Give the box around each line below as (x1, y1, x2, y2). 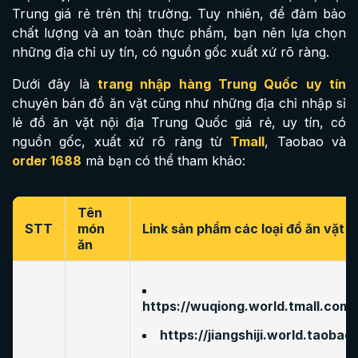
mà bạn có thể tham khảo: (82, 153, 245, 169)
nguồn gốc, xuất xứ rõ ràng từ (12, 133, 231, 149)
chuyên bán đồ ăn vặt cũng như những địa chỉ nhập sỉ (12, 95, 346, 111)
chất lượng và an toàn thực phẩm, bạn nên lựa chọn (12, 25, 346, 41)
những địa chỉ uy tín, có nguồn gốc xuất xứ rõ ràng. (12, 44, 329, 60)
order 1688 (12, 153, 82, 169)
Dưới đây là (12, 76, 97, 92)
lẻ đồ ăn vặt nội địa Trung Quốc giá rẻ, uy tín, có (12, 114, 346, 130)
